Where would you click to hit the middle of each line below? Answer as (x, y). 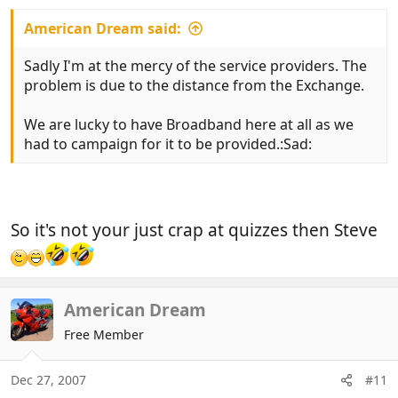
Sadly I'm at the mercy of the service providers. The (195, 66)
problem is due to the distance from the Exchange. (194, 86)
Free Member (104, 334)
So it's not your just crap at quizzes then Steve (194, 230)
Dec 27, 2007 (48, 380)
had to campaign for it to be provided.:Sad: (168, 144)
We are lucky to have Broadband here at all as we (189, 125)
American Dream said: (103, 29)
